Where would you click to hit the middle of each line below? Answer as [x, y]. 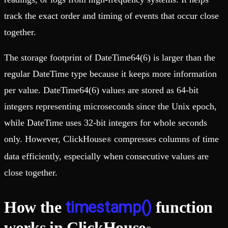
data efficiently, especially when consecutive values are [106, 156]
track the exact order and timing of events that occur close [111, 16]
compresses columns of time [165, 139]
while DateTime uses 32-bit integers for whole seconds [106, 122]
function [182, 207]
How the [35, 207]
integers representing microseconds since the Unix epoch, [110, 106]
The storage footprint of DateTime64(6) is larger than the [110, 57]
